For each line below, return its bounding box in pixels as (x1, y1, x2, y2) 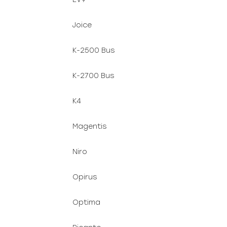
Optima (72, 198, 100, 207)
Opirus (72, 173, 97, 181)
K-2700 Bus (72, 71, 114, 80)
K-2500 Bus (72, 46, 115, 55)
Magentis (72, 122, 106, 131)
